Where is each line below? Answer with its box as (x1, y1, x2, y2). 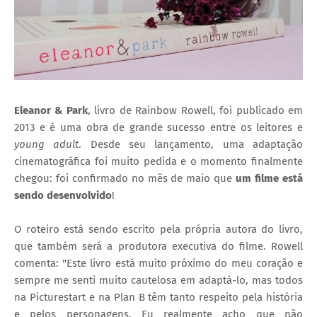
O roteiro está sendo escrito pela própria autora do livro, (14, 223, 303, 236)
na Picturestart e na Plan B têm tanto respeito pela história (14, 291, 303, 304)
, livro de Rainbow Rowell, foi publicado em (87, 104, 304, 117)
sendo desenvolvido (14, 189, 112, 202)
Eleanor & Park (14, 104, 88, 117)
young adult (14, 138, 79, 151)
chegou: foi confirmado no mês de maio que (14, 172, 236, 185)
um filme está (236, 172, 304, 185)
